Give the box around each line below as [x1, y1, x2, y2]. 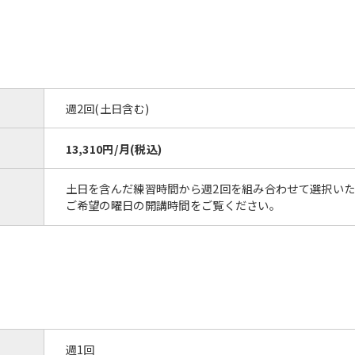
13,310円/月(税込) [65, 139, 162, 157]
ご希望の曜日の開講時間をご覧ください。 [65, 197, 281, 214]
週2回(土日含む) [65, 99, 150, 116]
